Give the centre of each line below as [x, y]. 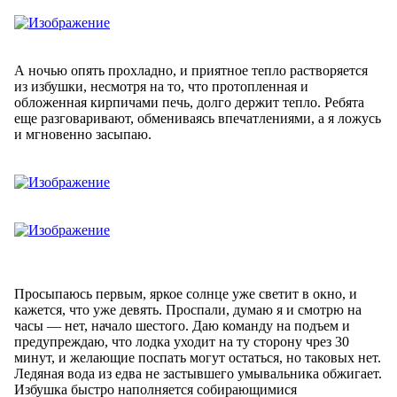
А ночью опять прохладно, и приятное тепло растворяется [191, 70]
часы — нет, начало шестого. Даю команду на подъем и [182, 325]
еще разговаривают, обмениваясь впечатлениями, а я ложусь [198, 118]
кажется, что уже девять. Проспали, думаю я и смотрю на [188, 309]
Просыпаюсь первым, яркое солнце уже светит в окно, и [186, 293]
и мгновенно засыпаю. [83, 134]
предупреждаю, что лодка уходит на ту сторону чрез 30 [182, 341]
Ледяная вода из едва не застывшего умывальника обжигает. [198, 373]
